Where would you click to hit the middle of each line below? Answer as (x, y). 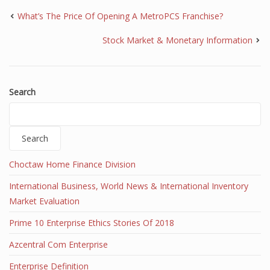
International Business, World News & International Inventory (129, 186)
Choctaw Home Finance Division (72, 164)
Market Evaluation (44, 201)
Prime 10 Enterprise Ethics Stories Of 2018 (92, 223)
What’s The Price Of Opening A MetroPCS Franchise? (120, 16)
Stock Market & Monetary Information (177, 40)
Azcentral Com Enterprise (58, 244)
